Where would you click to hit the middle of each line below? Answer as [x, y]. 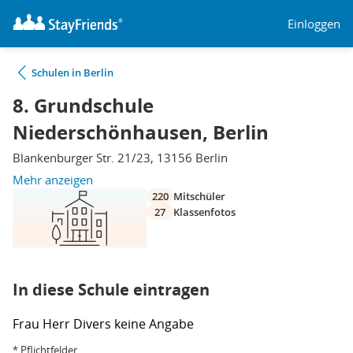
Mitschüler [199, 196]
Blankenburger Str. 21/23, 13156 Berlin [120, 158]
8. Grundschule [83, 106]
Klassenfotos [204, 212]
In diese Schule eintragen [111, 290]
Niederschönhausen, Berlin [141, 132]
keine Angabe [154, 324]
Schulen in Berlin [72, 72]
